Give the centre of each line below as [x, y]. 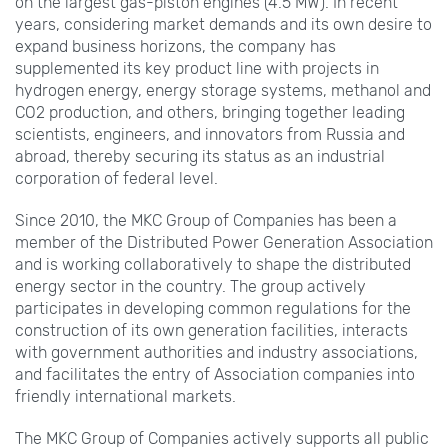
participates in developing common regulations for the [213, 308]
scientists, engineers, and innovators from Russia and [210, 134]
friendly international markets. [125, 396]
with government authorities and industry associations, [216, 352]
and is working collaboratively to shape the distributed [213, 264]
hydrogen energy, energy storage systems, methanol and [223, 90]
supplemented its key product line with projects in [197, 68]
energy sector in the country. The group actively [190, 286]
